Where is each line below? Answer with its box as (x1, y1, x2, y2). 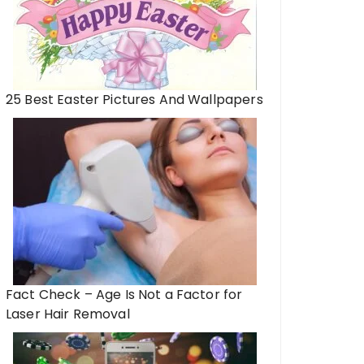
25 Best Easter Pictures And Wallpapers (6, 90, 263, 109)
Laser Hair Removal (6, 305, 130, 323)
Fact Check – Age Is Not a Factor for (6, 285, 243, 304)
